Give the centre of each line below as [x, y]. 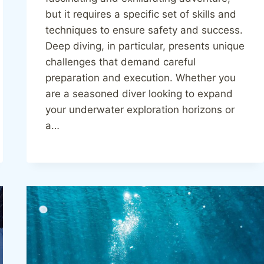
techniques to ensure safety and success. [144, 30]
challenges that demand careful [121, 62]
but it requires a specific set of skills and [141, 14]
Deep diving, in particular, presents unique [145, 46]
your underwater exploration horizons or [140, 110]
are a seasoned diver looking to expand [139, 94]
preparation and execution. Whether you [141, 78]
